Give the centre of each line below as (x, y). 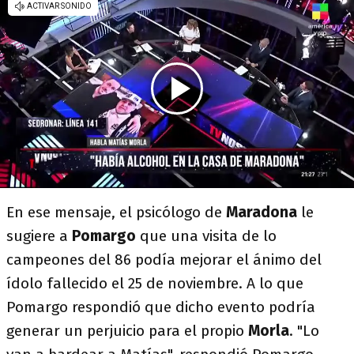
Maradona (264, 212)
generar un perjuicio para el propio (127, 331)
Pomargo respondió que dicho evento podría (161, 307)
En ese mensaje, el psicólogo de (116, 212)
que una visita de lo (208, 236)
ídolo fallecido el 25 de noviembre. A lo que (155, 283)
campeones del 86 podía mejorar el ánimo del (164, 260)
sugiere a (39, 236)
